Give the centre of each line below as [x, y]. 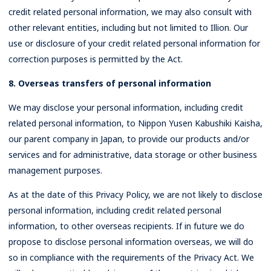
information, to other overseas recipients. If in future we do [126, 226]
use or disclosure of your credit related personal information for [134, 43]
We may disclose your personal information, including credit [126, 107]
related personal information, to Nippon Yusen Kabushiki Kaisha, [135, 123]
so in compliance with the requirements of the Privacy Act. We [131, 257]
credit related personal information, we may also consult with [130, 12]
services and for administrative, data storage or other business [133, 155]
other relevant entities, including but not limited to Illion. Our [128, 28]
